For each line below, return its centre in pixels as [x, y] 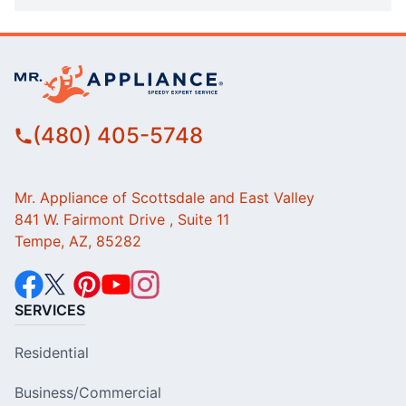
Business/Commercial [88, 393]
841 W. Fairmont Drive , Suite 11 [122, 220]
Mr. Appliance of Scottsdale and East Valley [164, 198]
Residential [52, 353]
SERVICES [50, 310]
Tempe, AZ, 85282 [78, 242]
